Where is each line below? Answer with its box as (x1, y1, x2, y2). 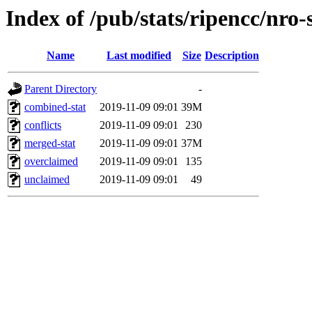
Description (205, 49, 259, 62)
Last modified (107, 49, 171, 62)
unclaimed (24, 173, 70, 186)
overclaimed (24, 155, 78, 168)
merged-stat (24, 137, 75, 150)
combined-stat (24, 101, 86, 114)
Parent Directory (24, 83, 97, 95)
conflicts (24, 119, 61, 132)
